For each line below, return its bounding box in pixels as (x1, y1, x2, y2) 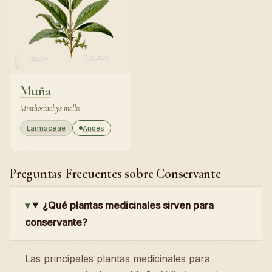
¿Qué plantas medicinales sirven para (42, 199, 214, 211)
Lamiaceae (27, 123, 66, 132)
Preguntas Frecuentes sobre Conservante (10, 165, 221, 182)
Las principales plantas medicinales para (25, 252, 210, 265)
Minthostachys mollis (20, 103, 80, 114)
